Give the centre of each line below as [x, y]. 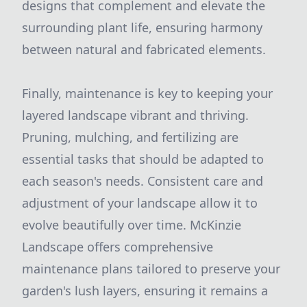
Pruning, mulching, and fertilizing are [130, 137]
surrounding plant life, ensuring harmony [142, 27]
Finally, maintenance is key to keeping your [147, 93]
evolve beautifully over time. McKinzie [132, 225]
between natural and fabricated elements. [144, 49]
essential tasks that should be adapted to [143, 159]
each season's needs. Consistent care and [143, 181]
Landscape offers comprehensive [118, 247]
